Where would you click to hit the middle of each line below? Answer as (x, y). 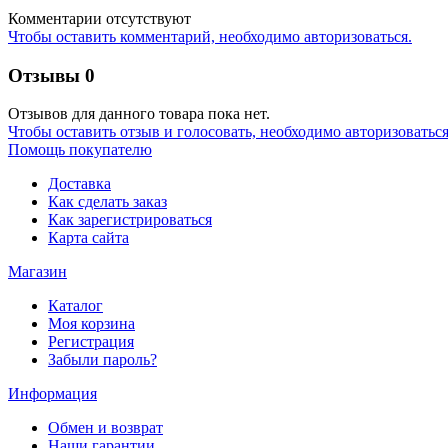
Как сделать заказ (107, 202)
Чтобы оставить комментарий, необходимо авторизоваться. (210, 36)
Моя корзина (91, 324)
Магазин (37, 272)
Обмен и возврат (105, 428)
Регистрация (91, 342)
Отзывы (44, 75)
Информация (52, 394)
